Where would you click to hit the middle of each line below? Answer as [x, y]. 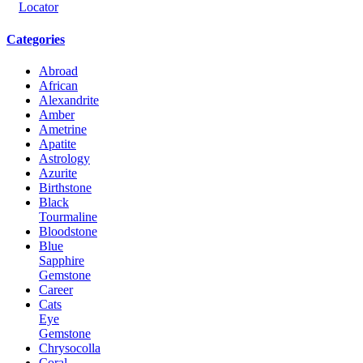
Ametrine [63, 129]
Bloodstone [68, 231]
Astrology [64, 158]
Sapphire [62, 260]
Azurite [58, 173]
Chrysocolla [70, 348]
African [58, 85]
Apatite [58, 143]
